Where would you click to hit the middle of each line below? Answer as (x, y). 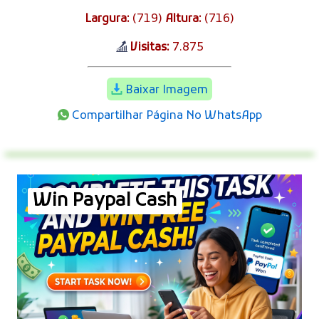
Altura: (183, 19)
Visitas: (150, 47)
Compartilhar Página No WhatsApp (167, 116)
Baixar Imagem (167, 90)
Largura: (107, 19)
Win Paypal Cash (105, 201)
